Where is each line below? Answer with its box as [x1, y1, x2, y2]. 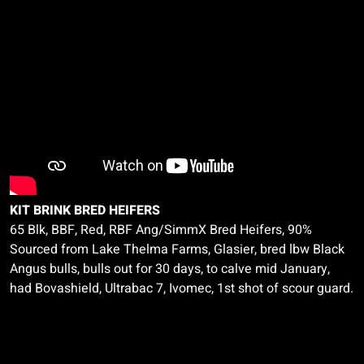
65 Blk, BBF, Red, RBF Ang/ [10, 220, 164, 240]
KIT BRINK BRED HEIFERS [10, 201, 160, 220]
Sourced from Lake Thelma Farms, [10, 240, 214, 259]
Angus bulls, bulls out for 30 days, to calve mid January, [10, 259, 330, 279]
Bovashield [35, 279, 99, 298]
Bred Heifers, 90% [206, 220, 312, 240]
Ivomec [169, 279, 211, 298]
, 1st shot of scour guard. [211, 279, 353, 298]
